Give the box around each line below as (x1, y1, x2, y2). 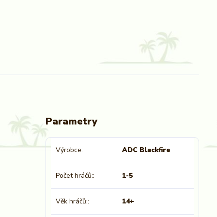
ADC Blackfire (122, 145, 171, 155)
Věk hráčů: (55, 197, 88, 206)
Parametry (45, 115, 97, 128)
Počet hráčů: (55, 171, 93, 180)
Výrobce (55, 145, 81, 155)
